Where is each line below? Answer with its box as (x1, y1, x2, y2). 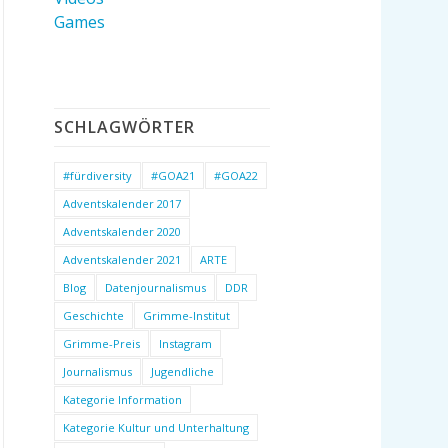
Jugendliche (151, 363, 215, 379)
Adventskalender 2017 (63, 195, 182, 211)
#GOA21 (151, 167, 196, 183)
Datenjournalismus (105, 279, 207, 295)
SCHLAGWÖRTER (54, 115, 196, 138)
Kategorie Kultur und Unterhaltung (63, 419, 250, 435)
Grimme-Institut (143, 307, 231, 323)
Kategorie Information (63, 391, 183, 407)
